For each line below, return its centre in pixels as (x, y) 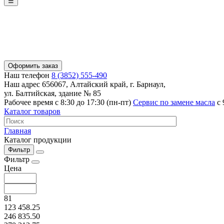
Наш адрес (22, 84)
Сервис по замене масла (174, 102)
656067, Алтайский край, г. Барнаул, (103, 84)
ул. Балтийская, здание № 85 (52, 93)
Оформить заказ (33, 66)
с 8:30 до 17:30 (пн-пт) (93, 102)
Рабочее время (28, 102)
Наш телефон (27, 75)
